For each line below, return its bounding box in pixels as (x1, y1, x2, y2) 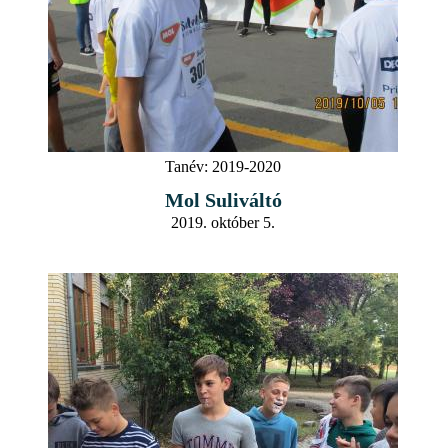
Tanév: (165, 157, 208, 175)
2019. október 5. (171, 213, 275, 231)
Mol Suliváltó (164, 188, 282, 211)
